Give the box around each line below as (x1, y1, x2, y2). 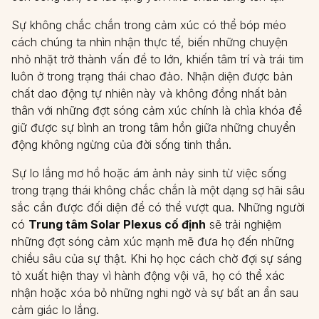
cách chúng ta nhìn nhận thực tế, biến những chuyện (11, 35, 288, 49)
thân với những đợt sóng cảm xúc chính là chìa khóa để (11, 103, 302, 117)
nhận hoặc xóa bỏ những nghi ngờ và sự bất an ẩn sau (11, 286, 298, 300)
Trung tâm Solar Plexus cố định (28, 217, 206, 231)
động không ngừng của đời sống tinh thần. (11, 137, 231, 152)
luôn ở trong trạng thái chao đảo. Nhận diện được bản (11, 69, 293, 83)
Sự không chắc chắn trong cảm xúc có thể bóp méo (11, 18, 286, 32)
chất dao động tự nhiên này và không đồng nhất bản (11, 86, 287, 100)
